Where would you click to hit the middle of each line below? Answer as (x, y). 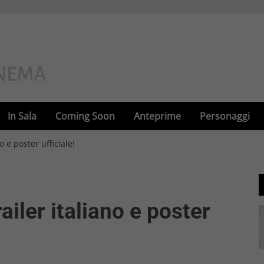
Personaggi (225, 116)
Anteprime (157, 116)
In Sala (22, 116)
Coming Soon (85, 116)
